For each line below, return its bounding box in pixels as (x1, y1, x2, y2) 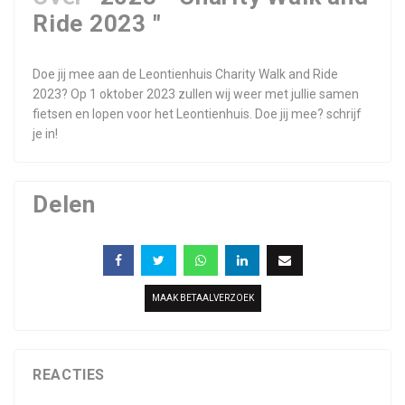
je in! (33, 127, 58, 141)
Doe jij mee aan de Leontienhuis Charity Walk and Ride (33, 67, 338, 81)
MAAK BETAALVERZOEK (151, 293, 254, 303)
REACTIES (33, 366, 106, 383)
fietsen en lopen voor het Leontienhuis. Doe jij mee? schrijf (33, 107, 362, 121)
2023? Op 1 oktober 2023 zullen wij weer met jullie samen (33, 87, 359, 101)
